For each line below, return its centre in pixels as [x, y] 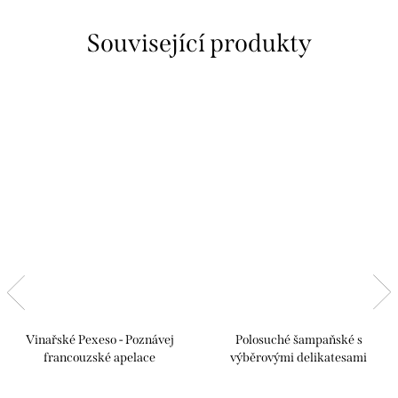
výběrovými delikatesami [298, 358]
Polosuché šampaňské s [298, 340]
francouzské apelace [99, 358]
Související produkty [199, 43]
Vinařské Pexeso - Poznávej [99, 340]
